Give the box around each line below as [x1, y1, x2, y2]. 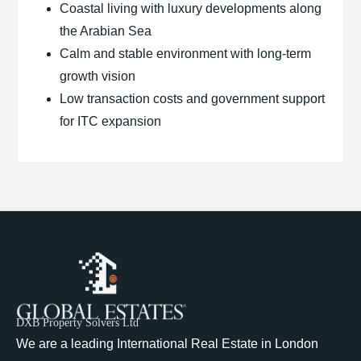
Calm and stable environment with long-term [60, 47, 312, 60]
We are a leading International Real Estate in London [16, 337, 318, 351]
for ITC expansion [60, 114, 162, 128]
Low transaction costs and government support [60, 92, 326, 106]
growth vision [60, 69, 136, 83]
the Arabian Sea [60, 24, 152, 38]
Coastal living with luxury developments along [60, 2, 322, 15]
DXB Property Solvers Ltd [16, 317, 139, 330]
